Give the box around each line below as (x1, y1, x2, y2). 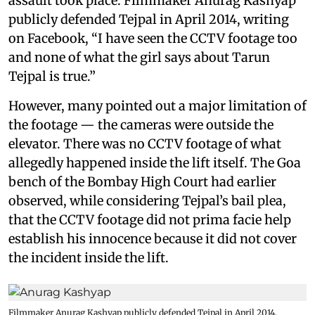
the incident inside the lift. (8, 249, 169, 266)
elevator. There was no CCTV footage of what (8, 135, 281, 152)
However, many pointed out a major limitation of (8, 97, 307, 114)
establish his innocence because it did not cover (8, 230, 297, 247)
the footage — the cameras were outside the (8, 116, 274, 133)
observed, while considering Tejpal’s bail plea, (8, 192, 286, 209)
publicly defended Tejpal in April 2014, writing (8, 11, 289, 27)
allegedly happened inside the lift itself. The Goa (8, 154, 301, 171)
